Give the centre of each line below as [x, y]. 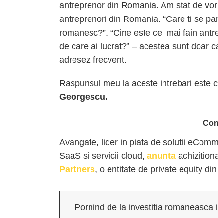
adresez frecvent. [93, 60]
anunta [161, 156]
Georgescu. [83, 97]
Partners [77, 169]
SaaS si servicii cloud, [103, 156]
